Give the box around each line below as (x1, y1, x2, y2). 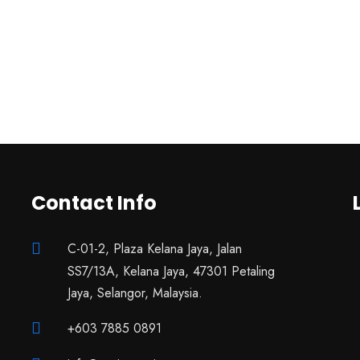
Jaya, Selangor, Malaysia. (67, 284, 202, 303)
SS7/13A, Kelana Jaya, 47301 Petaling (67, 262, 275, 281)
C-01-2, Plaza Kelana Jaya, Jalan (67, 239, 242, 259)
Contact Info (31, 190, 157, 217)
